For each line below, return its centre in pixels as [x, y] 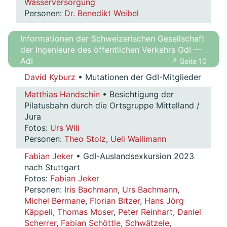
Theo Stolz [85, 139]
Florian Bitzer [115, 201]
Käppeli [39, 212]
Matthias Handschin [62, 94]
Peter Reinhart [145, 212]
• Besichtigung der [137, 94]
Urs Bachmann [150, 190]
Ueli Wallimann [138, 139]
